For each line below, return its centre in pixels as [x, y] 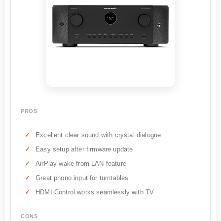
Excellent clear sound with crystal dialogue [98, 135]
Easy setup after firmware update [84, 149]
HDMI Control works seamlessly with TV [95, 192]
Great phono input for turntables [82, 178]
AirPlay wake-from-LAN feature [81, 164]
